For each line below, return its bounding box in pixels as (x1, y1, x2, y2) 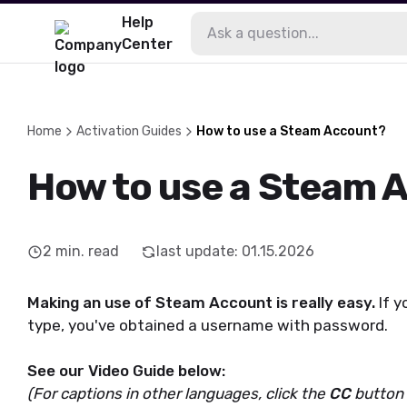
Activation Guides (76, 124, 182, 139)
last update (156, 243, 234, 260)
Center (122, 35, 173, 53)
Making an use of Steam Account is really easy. (27, 293, 379, 312)
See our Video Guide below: (27, 362, 225, 380)
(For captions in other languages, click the (27, 384, 329, 402)
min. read (55, 243, 119, 260)
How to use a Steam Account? (196, 124, 386, 139)
